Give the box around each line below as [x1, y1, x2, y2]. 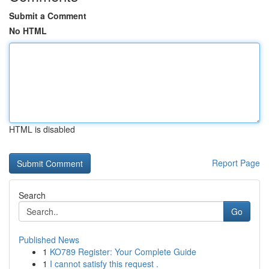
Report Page [212, 157, 260, 169]
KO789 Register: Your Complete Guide [50, 246, 196, 258]
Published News [19, 234, 79, 246]
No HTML [9, 25, 47, 37]
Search [19, 189, 46, 201]
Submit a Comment [9, 10, 86, 22]
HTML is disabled [9, 123, 75, 135]
